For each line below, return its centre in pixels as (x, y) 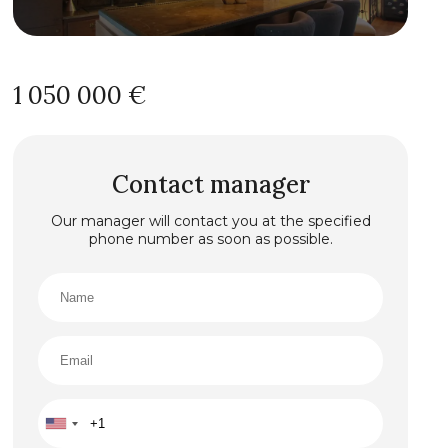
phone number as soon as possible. (210, 239)
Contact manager (210, 184)
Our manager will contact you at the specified (210, 221)
